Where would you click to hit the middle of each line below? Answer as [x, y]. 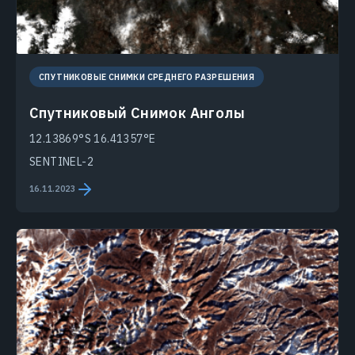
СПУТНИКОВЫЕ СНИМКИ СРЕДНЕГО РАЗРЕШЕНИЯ [147, 76]
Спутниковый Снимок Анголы [137, 113]
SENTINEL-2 [61, 161]
